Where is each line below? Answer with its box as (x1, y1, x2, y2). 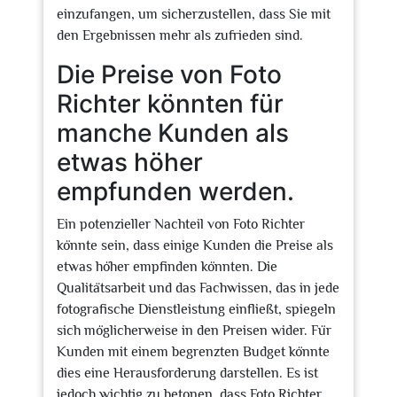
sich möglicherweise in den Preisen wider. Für (57, 323, 331, 339)
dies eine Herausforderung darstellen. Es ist (57, 365, 318, 381)
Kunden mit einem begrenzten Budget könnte (57, 344, 330, 360)
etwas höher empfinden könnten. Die (57, 259, 277, 275)
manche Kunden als (57, 118, 289, 148)
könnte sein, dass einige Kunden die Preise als (57, 237, 333, 253)
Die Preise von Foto (57, 59, 282, 90)
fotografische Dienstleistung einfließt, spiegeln (57, 301, 336, 317)
